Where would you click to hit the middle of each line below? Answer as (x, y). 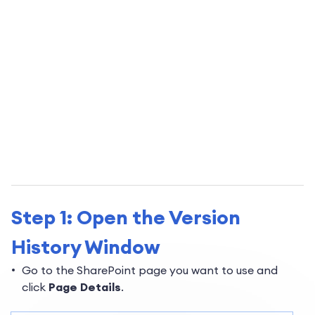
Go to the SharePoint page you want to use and (150, 270)
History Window (86, 247)
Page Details (85, 287)
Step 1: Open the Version (126, 218)
